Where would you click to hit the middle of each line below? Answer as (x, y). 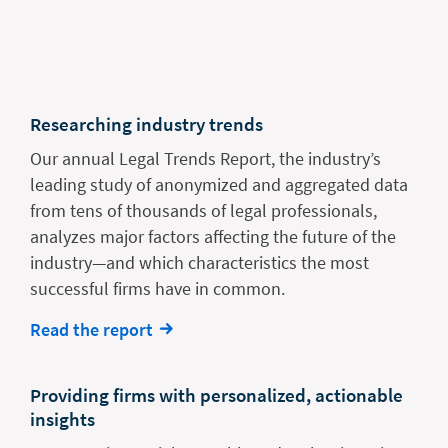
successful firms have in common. (157, 289)
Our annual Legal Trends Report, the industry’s (205, 159)
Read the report (91, 330)
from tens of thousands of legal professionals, (203, 211)
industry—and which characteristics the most (199, 263)
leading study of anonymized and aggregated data (219, 185)
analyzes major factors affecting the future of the (213, 237)
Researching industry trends (146, 124)
